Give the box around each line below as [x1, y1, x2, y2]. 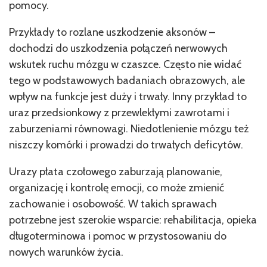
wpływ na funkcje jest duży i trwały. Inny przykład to [9, 89, 247, 103]
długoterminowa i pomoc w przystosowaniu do [9, 229, 226, 243]
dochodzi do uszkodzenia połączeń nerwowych [9, 41, 228, 55]
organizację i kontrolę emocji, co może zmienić [9, 181, 224, 194]
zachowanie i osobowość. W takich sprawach [9, 197, 217, 210]
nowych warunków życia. [9, 245, 123, 259]
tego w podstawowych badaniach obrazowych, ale [9, 73, 245, 87]
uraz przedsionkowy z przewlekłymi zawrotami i [9, 105, 229, 119]
